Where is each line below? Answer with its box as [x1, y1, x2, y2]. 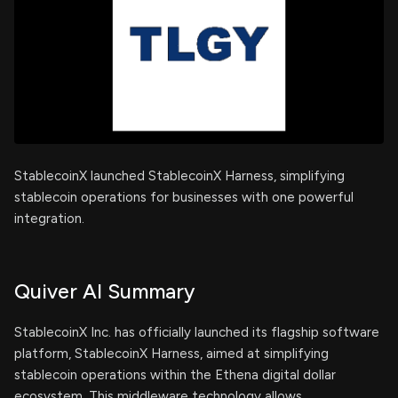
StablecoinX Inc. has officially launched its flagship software [14, 324, 379, 340]
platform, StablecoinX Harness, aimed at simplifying [14, 346, 329, 362]
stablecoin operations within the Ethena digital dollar [14, 367, 336, 383]
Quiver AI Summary [14, 279, 195, 304]
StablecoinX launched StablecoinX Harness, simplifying [14, 168, 345, 184]
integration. [14, 211, 84, 227]
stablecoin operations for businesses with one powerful [14, 189, 354, 205]
